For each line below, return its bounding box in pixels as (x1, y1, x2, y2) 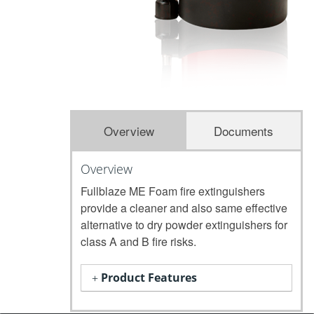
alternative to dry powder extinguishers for (81, 217, 287, 233)
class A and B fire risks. (81, 233, 196, 250)
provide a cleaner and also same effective (81, 200, 287, 216)
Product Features (101, 270, 197, 285)
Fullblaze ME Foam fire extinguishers (81, 183, 265, 199)
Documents (214, 122, 273, 139)
